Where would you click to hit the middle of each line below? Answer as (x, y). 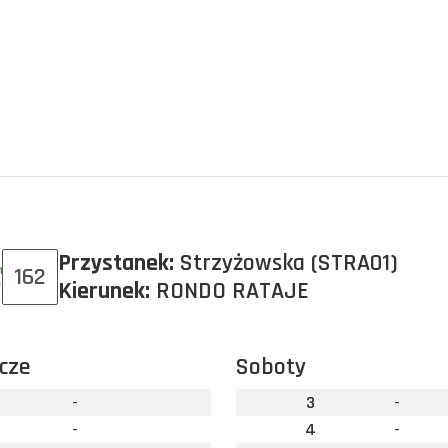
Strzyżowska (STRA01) (286, 263)
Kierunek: (104, 291)
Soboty (270, 367)
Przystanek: (116, 263)
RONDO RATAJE (229, 291)
